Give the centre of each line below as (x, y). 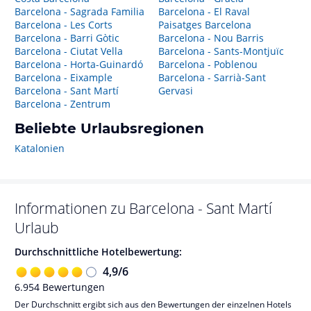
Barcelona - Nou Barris (238, 38)
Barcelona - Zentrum (62, 104)
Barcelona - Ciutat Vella (69, 51)
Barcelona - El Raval (204, 11)
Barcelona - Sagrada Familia (79, 11)
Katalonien (40, 148)
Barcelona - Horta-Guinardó (79, 64)
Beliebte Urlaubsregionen (109, 128)
